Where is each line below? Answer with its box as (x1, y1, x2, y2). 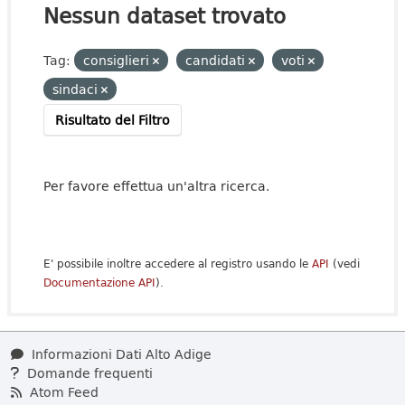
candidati (185, 51, 249, 70)
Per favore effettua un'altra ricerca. (43, 176, 269, 195)
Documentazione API (43, 274, 155, 291)
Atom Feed (26, 382, 99, 401)
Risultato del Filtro (55, 110, 170, 129)
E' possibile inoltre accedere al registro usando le (43, 255, 312, 272)
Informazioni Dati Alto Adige (28, 344, 212, 363)
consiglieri (83, 51, 153, 70)
